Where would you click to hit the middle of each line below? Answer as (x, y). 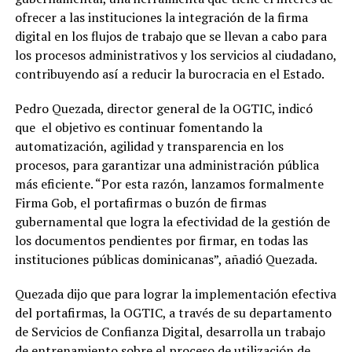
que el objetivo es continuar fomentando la (138, 127)
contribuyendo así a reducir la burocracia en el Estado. (169, 74)
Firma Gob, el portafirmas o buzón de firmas (140, 203)
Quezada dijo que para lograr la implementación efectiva (175, 294)
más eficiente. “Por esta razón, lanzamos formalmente (169, 184)
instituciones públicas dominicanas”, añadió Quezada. (166, 259)
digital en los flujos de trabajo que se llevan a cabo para (170, 36)
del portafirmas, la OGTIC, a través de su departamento (173, 313)
